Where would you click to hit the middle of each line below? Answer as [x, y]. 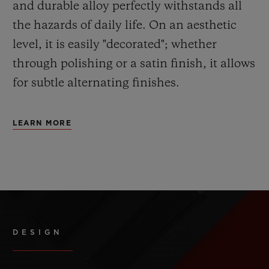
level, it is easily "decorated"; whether [115, 45]
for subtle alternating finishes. [96, 84]
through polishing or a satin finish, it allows [134, 65]
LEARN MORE [42, 123]
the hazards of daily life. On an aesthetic [125, 26]
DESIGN [38, 233]
